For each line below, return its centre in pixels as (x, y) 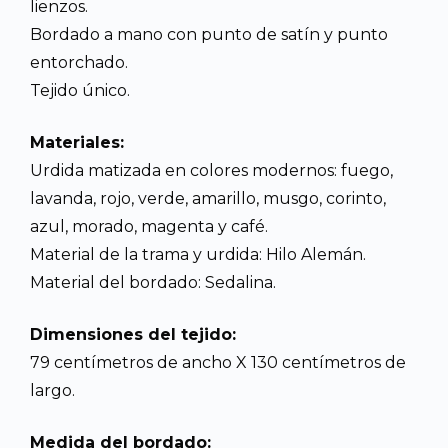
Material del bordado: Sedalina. (153, 283)
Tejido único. (80, 91)
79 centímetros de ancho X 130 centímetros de (218, 363)
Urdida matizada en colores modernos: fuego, (211, 171)
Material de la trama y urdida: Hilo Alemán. (198, 255)
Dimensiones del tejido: (133, 335)
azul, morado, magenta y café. (149, 227)
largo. (52, 391)
